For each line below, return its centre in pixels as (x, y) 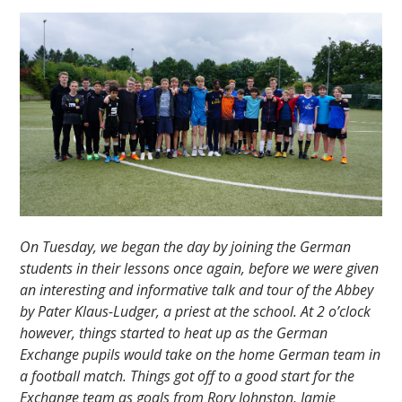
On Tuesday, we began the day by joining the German (186, 247)
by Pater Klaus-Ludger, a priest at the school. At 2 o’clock (196, 312)
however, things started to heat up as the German (174, 333)
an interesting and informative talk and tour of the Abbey (197, 290)
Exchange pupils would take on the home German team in (201, 355)
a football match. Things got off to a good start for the (188, 376)
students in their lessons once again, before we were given (200, 269)
